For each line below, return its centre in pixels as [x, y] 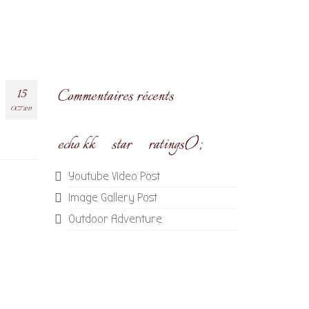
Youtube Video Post [114, 176]
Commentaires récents [116, 97]
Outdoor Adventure [115, 219]
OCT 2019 [21, 109]
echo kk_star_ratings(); [129, 145]
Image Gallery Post [112, 197]
